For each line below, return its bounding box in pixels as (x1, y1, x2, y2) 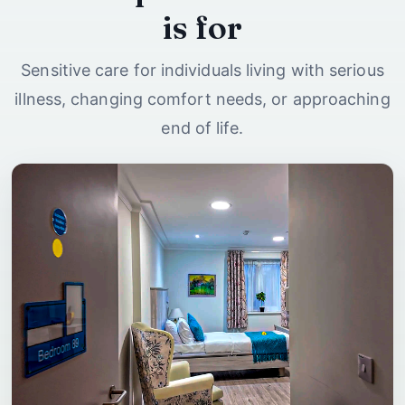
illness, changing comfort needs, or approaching (14, 89, 391, 108)
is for (163, 7, 242, 48)
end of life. (161, 118, 244, 137)
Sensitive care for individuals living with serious (21, 60, 384, 80)
